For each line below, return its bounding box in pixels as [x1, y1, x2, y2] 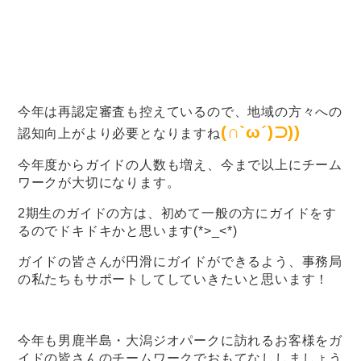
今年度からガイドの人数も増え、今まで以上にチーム [17, 158, 343, 172]
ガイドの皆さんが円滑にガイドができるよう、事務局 [17, 255, 343, 269]
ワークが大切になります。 [17, 176, 180, 190]
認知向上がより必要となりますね [17, 127, 221, 141]
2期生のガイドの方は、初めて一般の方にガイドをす [17, 206, 338, 221]
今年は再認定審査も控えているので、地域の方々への [17, 105, 343, 119]
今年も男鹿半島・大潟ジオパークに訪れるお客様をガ [17, 334, 343, 348]
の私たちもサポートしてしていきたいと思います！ [17, 272, 330, 287]
